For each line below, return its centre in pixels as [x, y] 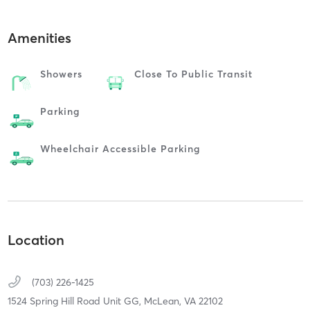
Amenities [39, 38]
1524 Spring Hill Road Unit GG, [75, 301]
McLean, [164, 301]
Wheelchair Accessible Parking [120, 149]
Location [36, 239]
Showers [61, 74]
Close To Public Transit [193, 74]
